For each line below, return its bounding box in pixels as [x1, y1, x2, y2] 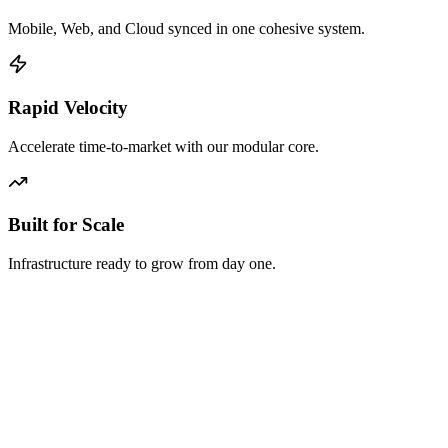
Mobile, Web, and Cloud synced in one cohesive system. [8, 20, 365, 38]
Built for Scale [8, 214, 124, 236]
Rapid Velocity [8, 96, 128, 118]
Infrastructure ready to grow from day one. [8, 254, 276, 272]
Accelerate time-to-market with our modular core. [8, 137, 319, 155]
